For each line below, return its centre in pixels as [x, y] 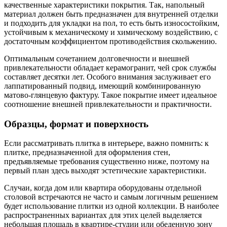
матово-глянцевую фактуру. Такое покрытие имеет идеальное [110, 95]
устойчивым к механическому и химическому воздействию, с [111, 32]
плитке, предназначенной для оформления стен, [87, 153]
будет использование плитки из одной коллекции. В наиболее [111, 206]
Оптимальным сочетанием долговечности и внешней [97, 59]
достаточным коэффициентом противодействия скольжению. [110, 42]
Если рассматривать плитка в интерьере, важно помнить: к [106, 143]
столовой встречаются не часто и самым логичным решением [111, 197]
